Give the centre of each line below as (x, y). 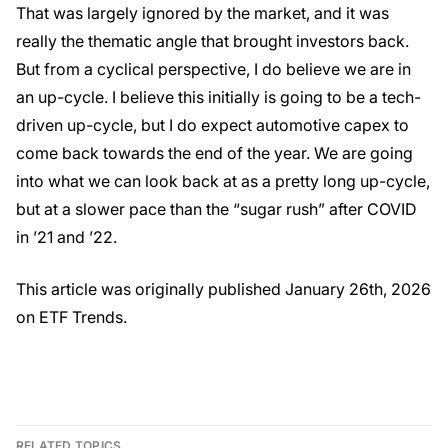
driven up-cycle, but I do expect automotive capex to (212, 125)
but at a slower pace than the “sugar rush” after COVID (216, 209)
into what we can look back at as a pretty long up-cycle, (223, 181)
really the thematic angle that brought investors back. (212, 41)
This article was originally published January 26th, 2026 (223, 289)
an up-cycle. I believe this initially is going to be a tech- (218, 97)
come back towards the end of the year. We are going (214, 153)
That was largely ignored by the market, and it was (202, 13)
